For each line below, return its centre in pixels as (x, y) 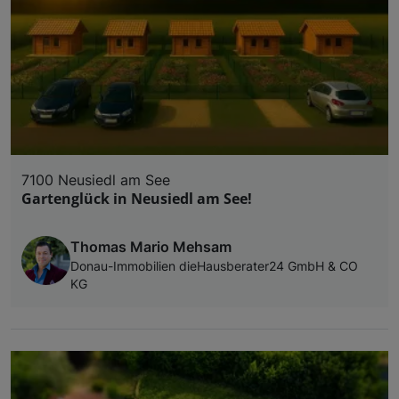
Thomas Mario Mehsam (151, 246)
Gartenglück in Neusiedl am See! (137, 198)
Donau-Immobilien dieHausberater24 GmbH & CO (214, 266)
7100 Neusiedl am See (96, 179)
